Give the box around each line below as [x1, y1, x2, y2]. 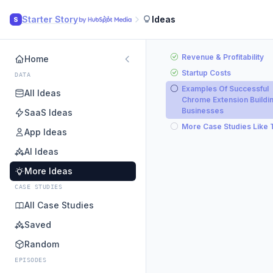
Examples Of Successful [182, 84, 269, 93]
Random [24, 239, 59, 249]
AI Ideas [24, 146, 58, 157]
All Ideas [24, 88, 61, 98]
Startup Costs [182, 68, 231, 77]
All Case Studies [24, 200, 94, 210]
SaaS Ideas [24, 107, 73, 118]
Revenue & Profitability [182, 52, 264, 62]
